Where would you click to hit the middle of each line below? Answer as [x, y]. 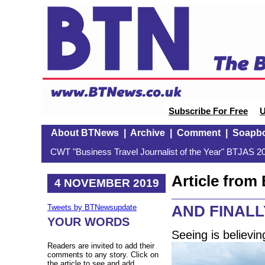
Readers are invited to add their [101, 246]
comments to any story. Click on [103, 255]
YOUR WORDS [88, 222]
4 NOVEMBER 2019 [106, 183]
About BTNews [85, 133]
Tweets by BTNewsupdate [92, 208]
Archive [147, 133]
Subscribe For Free [208, 111]
